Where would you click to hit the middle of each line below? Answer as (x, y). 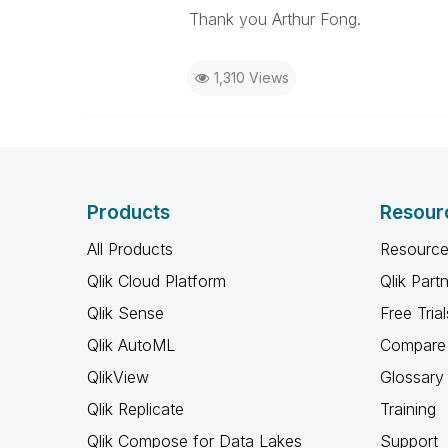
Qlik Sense (125, 313)
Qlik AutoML (131, 345)
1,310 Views (251, 77)
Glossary (411, 377)
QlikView (118, 377)
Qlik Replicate (135, 409)
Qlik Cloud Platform (156, 281)
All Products (130, 249)
